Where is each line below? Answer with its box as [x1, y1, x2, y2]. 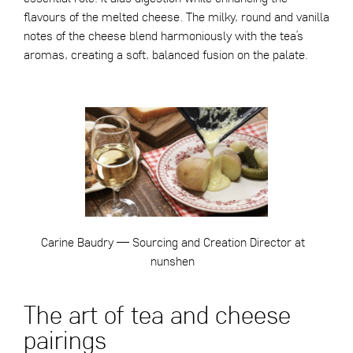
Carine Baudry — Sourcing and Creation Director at [40, 234, 305, 251]
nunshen [150, 253, 195, 269]
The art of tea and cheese [24, 299, 291, 331]
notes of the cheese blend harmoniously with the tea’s [24, 28, 303, 44]
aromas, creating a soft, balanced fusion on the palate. [24, 46, 308, 63]
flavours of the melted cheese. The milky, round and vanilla [24, 9, 329, 25]
